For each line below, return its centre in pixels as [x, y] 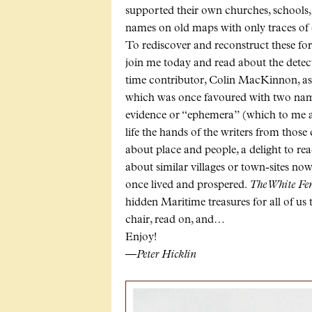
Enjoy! [141, 238]
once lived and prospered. [187, 186]
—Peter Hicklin [161, 255]
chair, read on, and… [175, 220]
